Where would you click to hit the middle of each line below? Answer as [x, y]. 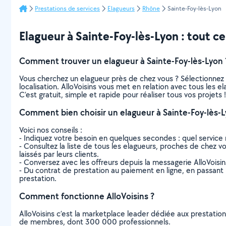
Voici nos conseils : [51, 130]
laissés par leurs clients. [59, 154]
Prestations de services [67, 8]
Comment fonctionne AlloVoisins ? [87, 196]
